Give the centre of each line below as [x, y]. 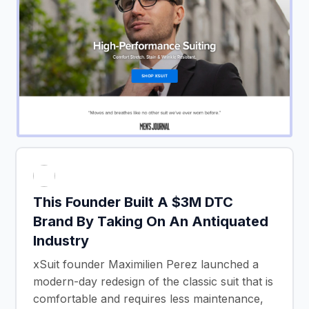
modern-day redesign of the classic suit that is [153, 281]
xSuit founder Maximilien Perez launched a [146, 264]
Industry [61, 240]
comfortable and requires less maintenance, [148, 298]
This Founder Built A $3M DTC [133, 202]
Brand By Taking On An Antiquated [151, 221]
